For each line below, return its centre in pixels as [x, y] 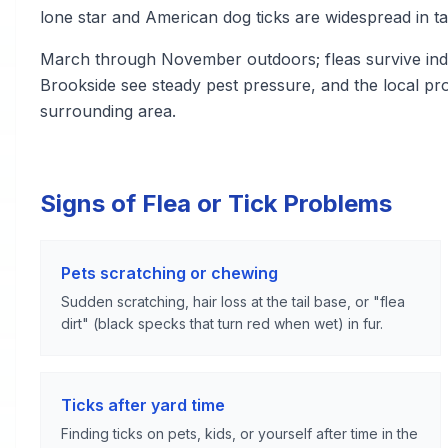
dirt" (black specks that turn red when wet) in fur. [222, 323]
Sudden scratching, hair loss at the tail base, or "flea [233, 301]
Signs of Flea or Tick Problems [216, 203]
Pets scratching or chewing [169, 273]
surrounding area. [108, 111]
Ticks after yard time [143, 405]
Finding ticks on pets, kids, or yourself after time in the [239, 433]
